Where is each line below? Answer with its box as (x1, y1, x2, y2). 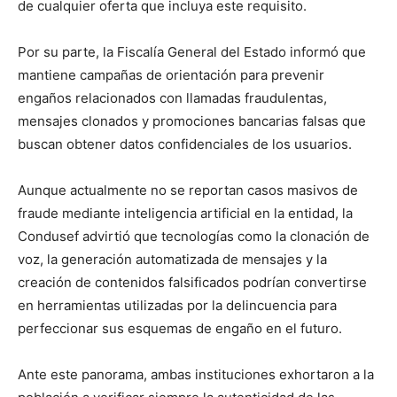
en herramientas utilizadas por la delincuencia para (18, 296, 337, 314)
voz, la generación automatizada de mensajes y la (18, 250, 327, 268)
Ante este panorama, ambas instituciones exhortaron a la (18, 365, 374, 383)
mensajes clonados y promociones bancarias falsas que (18, 112, 366, 129)
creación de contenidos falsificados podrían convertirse (18, 273, 367, 291)
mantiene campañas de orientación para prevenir (18, 66, 324, 83)
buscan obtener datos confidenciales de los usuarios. (18, 135, 352, 152)
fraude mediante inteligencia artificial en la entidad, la (18, 204, 353, 222)
